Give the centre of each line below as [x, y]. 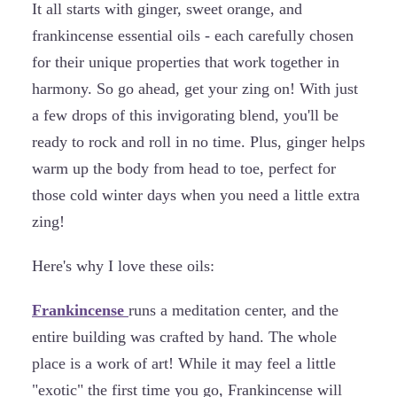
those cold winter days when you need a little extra [196, 195]
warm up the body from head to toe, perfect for [184, 168]
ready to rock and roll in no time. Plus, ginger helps [198, 141]
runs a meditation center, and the [234, 310]
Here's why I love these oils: [123, 265]
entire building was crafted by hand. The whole [184, 336]
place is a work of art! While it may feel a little [184, 363]
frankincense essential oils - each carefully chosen [193, 35]
